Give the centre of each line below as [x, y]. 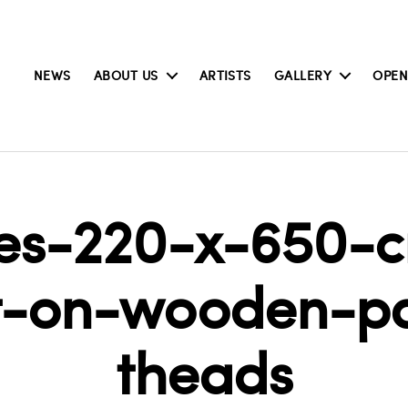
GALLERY [303, 75]
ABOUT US [126, 75]
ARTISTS [225, 75]
